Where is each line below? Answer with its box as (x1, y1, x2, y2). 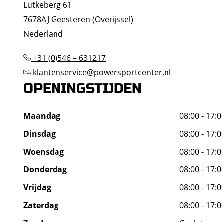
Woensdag (23, 146, 64, 157)
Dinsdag (23, 128, 55, 139)
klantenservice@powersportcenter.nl (31, 67, 171, 78)
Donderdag (23, 164, 67, 175)
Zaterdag (23, 200, 58, 211)
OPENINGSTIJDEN (23, 80, 142, 97)
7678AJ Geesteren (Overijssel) (23, 14, 133, 25)
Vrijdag (23, 182, 51, 193)
